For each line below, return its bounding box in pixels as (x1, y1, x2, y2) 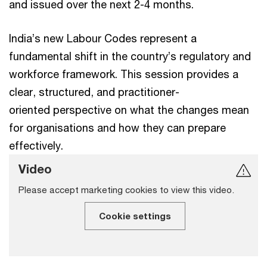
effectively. (9, 139, 63, 152)
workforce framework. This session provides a (9, 67, 238, 80)
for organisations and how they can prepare (9, 121, 226, 134)
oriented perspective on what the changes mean (9, 103, 249, 116)
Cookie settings (98, 210, 171, 221)
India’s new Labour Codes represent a (9, 32, 197, 45)
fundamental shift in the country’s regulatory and (9, 49, 251, 63)
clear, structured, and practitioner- (9, 85, 179, 98)
